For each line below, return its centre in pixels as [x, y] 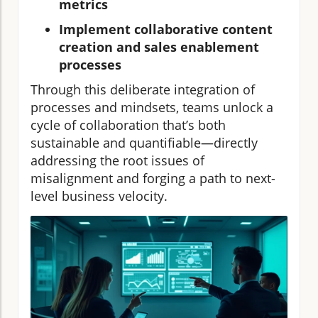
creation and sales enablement [159, 47]
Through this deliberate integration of [143, 90]
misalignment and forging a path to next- [153, 179]
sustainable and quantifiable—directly [144, 143]
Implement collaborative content [166, 29]
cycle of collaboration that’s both [128, 125]
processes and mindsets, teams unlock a [152, 108]
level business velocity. [99, 196]
